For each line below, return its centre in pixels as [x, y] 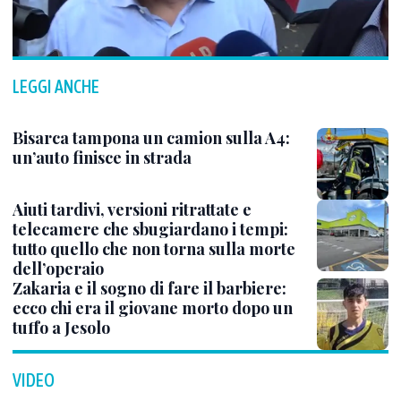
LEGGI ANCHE [56, 86]
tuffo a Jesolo [61, 328]
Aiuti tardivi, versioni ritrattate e [132, 209]
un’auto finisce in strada [102, 158]
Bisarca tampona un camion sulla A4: [151, 138]
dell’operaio [58, 269]
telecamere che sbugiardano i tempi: [150, 229]
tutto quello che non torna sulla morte [154, 249]
